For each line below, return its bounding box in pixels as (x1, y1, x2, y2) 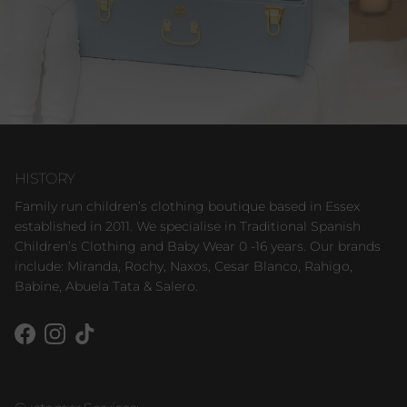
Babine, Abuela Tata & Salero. (15, 278, 198, 295)
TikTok (84, 334, 123, 352)
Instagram (54, 334, 119, 352)
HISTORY (15, 169, 75, 188)
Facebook (24, 334, 85, 352)
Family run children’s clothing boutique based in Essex (15, 198, 360, 215)
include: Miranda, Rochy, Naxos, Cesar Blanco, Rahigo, (15, 258, 352, 275)
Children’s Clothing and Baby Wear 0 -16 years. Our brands (15, 238, 381, 255)
